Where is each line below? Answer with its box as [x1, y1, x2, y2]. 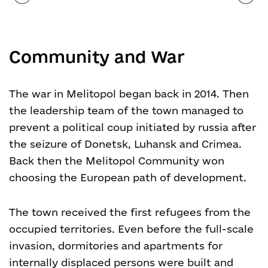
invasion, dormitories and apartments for [9, 240, 223, 251]
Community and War [9, 47, 185, 66]
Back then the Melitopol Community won [9, 155, 224, 166]
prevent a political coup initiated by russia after [9, 121, 256, 133]
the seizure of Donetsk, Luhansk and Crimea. [9, 138, 242, 150]
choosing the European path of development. [9, 172, 246, 183]
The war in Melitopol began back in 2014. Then [9, 88, 249, 99]
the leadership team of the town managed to [9, 105, 243, 116]
